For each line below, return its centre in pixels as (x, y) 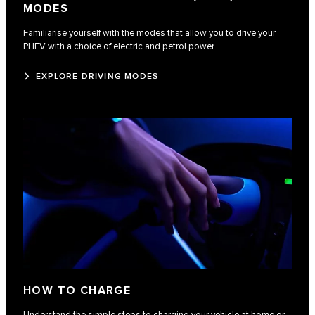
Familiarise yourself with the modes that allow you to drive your (149, 33)
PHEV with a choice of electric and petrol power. (120, 47)
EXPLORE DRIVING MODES (97, 77)
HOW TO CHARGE (77, 291)
